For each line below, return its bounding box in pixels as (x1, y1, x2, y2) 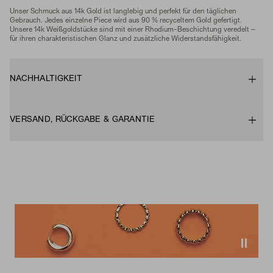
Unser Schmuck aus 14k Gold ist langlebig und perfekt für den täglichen (10, 9, 236, 15)
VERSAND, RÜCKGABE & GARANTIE (10, 116, 155, 124)
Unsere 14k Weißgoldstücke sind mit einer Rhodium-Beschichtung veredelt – (10, 27, 255, 34)
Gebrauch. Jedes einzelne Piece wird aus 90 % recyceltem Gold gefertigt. (10, 18, 242, 24)
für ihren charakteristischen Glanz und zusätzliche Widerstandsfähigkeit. (10, 36, 241, 43)
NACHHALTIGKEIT (10, 75, 82, 83)
